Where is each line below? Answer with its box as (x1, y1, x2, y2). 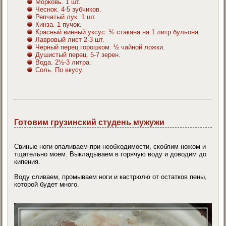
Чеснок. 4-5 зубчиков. (35, 6, 102, 14)
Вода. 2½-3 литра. (35, 59, 92, 67)
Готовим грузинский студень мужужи (14, 118, 165, 127)
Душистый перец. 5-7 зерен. (35, 51, 121, 59)
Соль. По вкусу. (35, 66, 84, 74)
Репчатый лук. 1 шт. (35, 13, 97, 21)
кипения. (14, 158, 41, 166)
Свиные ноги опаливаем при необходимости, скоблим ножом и (14, 143, 206, 151)
